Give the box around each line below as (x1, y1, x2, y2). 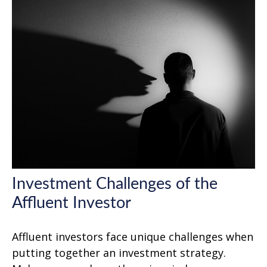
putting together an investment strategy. (12, 245, 226, 260)
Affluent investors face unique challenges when (12, 229, 253, 244)
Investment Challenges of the (12, 175, 218, 192)
